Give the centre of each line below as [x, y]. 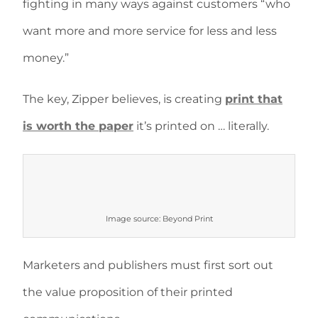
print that [254, 99]
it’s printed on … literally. [201, 126]
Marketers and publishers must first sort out [148, 265]
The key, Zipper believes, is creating [124, 99]
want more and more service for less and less [150, 31]
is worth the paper [78, 126]
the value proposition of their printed [128, 292]
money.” [46, 58]
